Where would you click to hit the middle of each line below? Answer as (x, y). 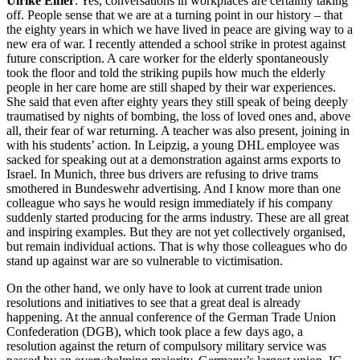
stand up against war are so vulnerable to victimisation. (145, 260)
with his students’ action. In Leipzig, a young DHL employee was (173, 145)
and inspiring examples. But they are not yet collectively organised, (176, 231)
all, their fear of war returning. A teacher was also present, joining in (178, 130)
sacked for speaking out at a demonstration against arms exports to (174, 159)
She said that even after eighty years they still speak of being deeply (177, 101)
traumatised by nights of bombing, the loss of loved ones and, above (178, 116)
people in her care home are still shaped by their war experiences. (171, 87)
